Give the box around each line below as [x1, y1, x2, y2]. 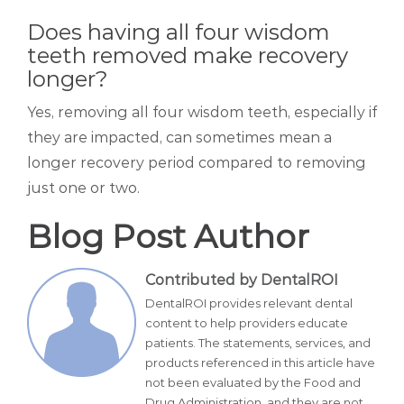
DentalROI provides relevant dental [145, 296, 353, 311]
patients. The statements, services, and [145, 335, 371, 351]
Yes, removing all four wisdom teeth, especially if [27, 104, 377, 122]
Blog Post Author [27, 216, 309, 257]
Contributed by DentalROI [145, 271, 338, 289]
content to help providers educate [145, 316, 348, 331]
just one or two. [27, 179, 140, 197]
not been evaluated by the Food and [145, 375, 361, 390]
